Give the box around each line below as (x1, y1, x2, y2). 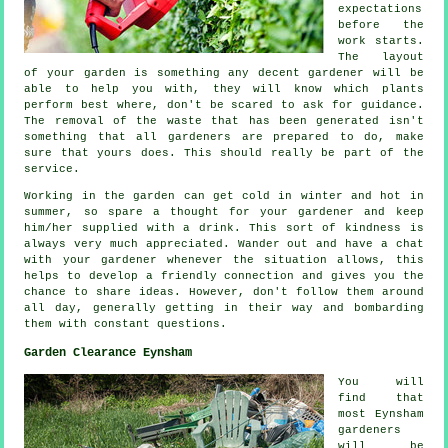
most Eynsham (338, 408, 424, 421)
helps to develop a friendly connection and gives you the (24, 270, 424, 283)
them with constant (24, 318, 158, 331)
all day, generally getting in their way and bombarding (24, 302, 424, 315)
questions (157, 318, 221, 331)
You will (338, 376, 424, 389)
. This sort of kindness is (233, 222, 424, 235)
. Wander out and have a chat (222, 238, 424, 251)
